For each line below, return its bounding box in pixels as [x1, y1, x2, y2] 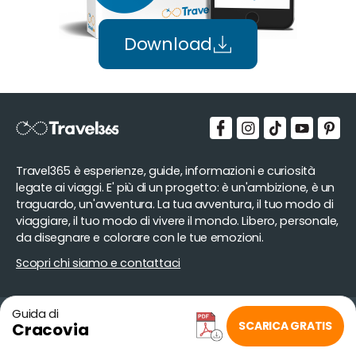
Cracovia [12, 319, 89, 341]
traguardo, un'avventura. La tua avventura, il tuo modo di [16, 196, 334, 213]
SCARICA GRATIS [238, 318, 332, 334]
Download [123, 32, 213, 57]
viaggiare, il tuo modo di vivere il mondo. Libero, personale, [16, 213, 339, 230]
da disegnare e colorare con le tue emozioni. [16, 230, 264, 246]
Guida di [12, 305, 59, 322]
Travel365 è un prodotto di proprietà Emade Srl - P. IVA [16, 327, 283, 342]
